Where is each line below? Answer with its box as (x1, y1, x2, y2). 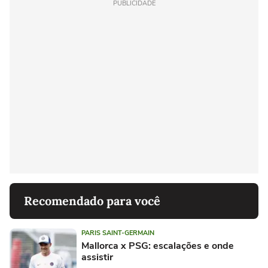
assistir (81, 250, 113, 264)
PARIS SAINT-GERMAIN (81, 228, 154, 237)
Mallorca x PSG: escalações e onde (81, 239, 234, 252)
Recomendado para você (24, 193, 160, 208)
